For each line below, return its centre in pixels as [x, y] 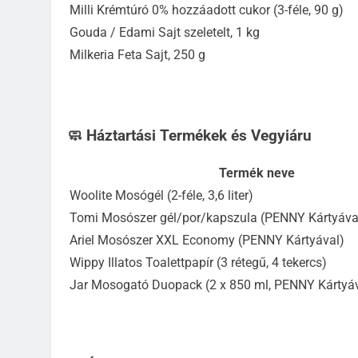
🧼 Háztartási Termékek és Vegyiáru [189, 135]
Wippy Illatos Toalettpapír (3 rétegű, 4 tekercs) [198, 263]
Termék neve [257, 173]
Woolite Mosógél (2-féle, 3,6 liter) [161, 196]
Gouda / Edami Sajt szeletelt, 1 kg [165, 32]
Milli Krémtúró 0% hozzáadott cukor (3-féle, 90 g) [207, 10]
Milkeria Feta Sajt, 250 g [137, 54]
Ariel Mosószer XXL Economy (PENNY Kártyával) [207, 241]
